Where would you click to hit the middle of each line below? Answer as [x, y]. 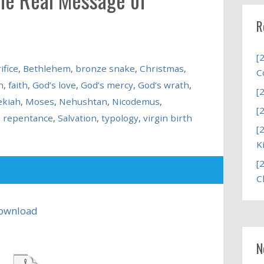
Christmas [161, 68]
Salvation [77, 118]
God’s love [54, 85]
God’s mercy [107, 85]
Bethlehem [47, 68]
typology [120, 118]
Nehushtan [83, 101]
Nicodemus [136, 101]
